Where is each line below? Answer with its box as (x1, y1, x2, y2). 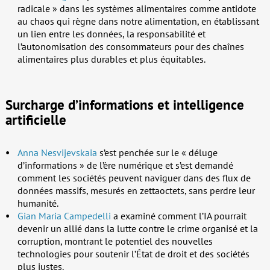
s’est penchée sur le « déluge (96, 146, 218, 159)
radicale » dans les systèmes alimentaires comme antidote (17, 2, 256, 15)
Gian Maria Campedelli (17, 210, 111, 222)
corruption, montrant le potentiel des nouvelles (17, 235, 213, 248)
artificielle (5, 111, 66, 129)
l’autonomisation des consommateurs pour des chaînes (17, 40, 244, 53)
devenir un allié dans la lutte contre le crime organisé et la (17, 222, 258, 235)
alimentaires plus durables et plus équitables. (17, 53, 206, 66)
